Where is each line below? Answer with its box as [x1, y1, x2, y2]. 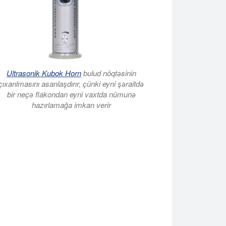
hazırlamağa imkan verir [31, 99, 111, 110]
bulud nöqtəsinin [81, 68, 136, 78]
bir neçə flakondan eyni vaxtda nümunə [7, 89, 136, 99]
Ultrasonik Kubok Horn [6, 68, 81, 78]
